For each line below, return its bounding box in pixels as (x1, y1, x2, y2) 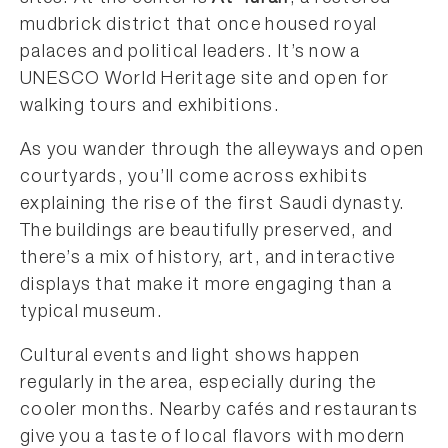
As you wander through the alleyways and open (20, 142, 425, 160)
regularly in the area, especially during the (20, 375, 377, 393)
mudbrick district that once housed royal (20, 17, 378, 35)
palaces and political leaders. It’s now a (20, 44, 361, 62)
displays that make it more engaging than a (20, 277, 392, 295)
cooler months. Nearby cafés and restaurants (20, 402, 419, 420)
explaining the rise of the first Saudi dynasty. (20, 196, 406, 214)
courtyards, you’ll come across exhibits (20, 169, 369, 187)
